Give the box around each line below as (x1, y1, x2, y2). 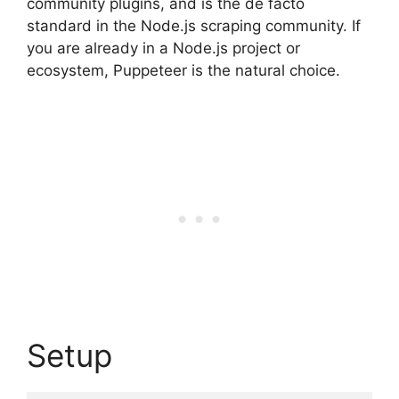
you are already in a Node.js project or (27, 39, 300, 57)
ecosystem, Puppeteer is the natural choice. (27, 61, 340, 79)
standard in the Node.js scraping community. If (27, 17, 361, 35)
